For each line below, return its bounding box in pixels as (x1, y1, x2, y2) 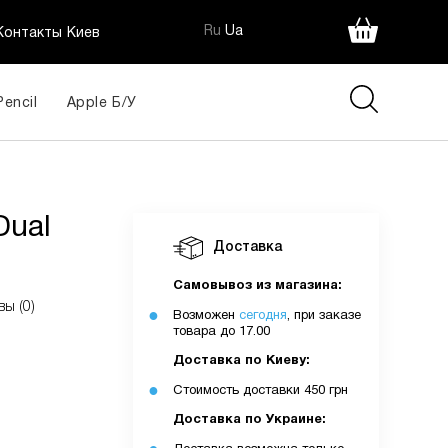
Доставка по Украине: (172, 414, 326, 426)
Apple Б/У (66, 96, 138, 110)
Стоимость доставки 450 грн (172, 385, 348, 397)
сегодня (238, 310, 287, 322)
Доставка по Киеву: (172, 355, 310, 367)
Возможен (172, 310, 239, 322)
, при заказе (286, 310, 361, 322)
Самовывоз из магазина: (172, 280, 342, 292)
